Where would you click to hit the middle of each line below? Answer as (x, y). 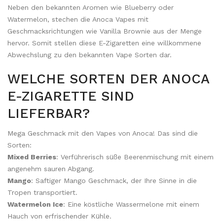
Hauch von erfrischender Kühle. (59, 216)
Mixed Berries (32, 157)
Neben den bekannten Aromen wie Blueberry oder (91, 7)
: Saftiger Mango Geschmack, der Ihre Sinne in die (114, 181)
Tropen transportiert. (42, 192)
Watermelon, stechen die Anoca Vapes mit (78, 19)
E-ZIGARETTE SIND (71, 96)
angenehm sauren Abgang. (51, 169)
